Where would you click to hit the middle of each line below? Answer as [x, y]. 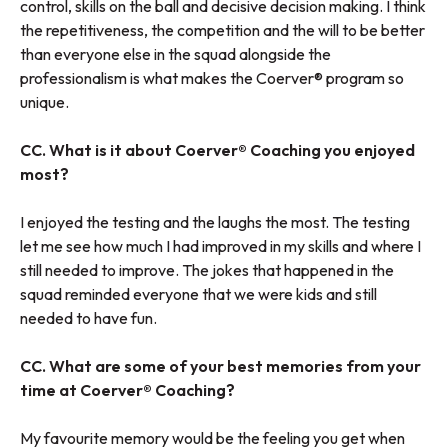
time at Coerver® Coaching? [127, 390]
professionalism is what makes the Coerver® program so [212, 78]
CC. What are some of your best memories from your [220, 366]
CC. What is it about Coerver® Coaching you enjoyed [217, 150]
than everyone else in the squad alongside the [175, 54]
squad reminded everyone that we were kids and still [198, 294]
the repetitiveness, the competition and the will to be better [222, 30]
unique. [44, 102]
